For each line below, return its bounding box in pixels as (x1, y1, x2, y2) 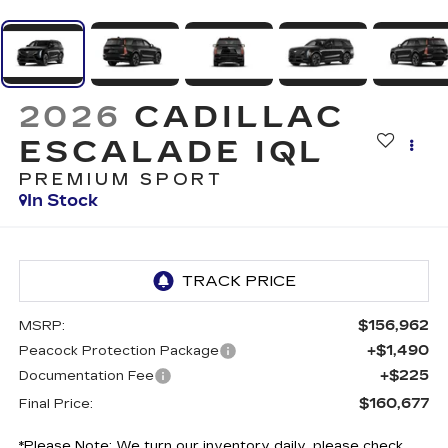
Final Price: (18, 396, 93, 413)
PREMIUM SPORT (18, 169, 225, 189)
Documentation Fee (18, 368, 154, 385)
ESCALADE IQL (18, 133, 326, 170)
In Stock (26, 190, 98, 210)
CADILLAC (134, 98, 346, 135)
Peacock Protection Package (18, 343, 219, 360)
